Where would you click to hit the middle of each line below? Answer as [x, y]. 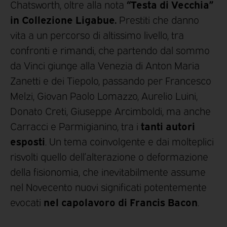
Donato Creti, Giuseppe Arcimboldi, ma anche [110, 110]
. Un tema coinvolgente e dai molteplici [129, 141]
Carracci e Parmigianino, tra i [75, 125]
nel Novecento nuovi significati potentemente [108, 186]
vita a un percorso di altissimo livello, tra [97, 34]
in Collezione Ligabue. [63, 19]
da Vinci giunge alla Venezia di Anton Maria [105, 65]
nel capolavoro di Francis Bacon [121, 201]
